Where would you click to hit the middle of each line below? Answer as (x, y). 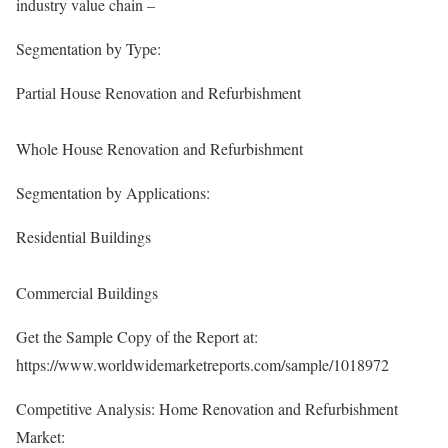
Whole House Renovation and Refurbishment (159, 149)
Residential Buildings (83, 237)
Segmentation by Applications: (113, 193)
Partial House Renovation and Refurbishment (158, 93)
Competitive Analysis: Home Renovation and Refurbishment (207, 409)
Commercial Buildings (87, 293)
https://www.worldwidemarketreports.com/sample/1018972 (202, 365)
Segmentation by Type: (88, 49)
